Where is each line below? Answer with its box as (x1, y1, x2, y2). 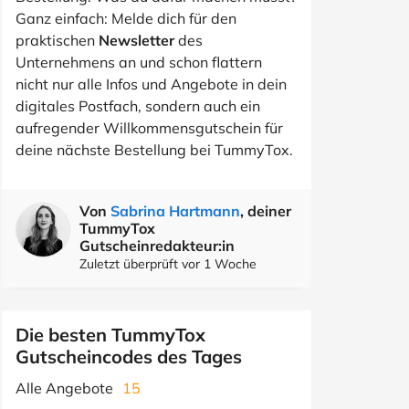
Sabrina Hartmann (110, 202, 240, 220)
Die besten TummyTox (16, 323, 205, 346)
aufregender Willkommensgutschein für (16, 119, 283, 137)
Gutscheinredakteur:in (79, 236, 235, 255)
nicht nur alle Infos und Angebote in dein (16, 75, 287, 93)
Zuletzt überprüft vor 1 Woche (79, 256, 257, 272)
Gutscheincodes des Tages (16, 345, 242, 368)
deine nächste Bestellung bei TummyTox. (16, 141, 293, 159)
